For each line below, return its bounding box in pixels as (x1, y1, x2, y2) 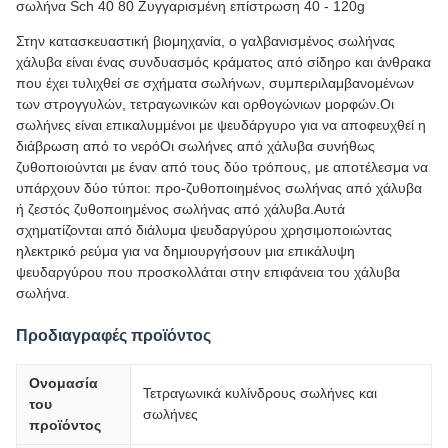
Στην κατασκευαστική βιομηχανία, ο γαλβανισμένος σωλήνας (16, 33, 395, 49)
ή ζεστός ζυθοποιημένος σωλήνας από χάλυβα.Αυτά (16, 201, 345, 217)
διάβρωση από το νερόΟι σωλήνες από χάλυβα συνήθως (16, 138, 375, 154)
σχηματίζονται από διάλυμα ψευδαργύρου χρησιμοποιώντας (16, 222, 392, 238)
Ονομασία (29, 375, 98, 391)
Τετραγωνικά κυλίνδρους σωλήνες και (143, 385, 377, 401)
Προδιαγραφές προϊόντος (16, 327, 211, 344)
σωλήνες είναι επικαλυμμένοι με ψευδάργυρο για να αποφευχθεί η (16, 117, 426, 133)
